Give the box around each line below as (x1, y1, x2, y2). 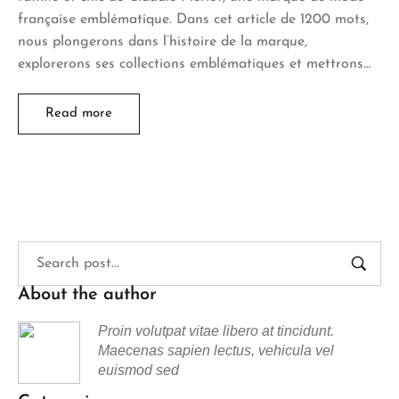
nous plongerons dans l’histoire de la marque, (18, 34, 307, 49)
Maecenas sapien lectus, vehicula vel (98, 342, 334, 358)
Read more (45, 106, 112, 120)
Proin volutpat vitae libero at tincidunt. (98, 322, 334, 338)
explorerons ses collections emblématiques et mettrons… (18, 56, 370, 71)
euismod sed (98, 362, 179, 378)
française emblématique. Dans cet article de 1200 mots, (18, 12, 369, 27)
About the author (18, 285, 157, 304)
